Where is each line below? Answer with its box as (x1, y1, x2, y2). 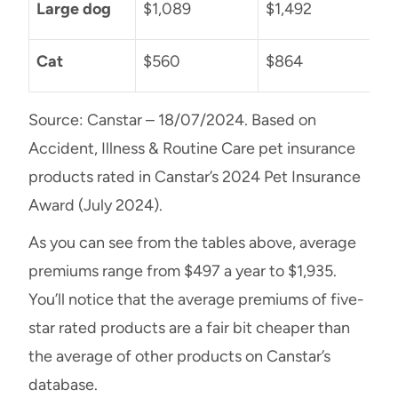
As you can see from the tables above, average (28, 232, 356, 252)
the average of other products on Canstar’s (28, 346, 330, 366)
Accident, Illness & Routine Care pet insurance (28, 138, 355, 158)
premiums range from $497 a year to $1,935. (28, 260, 337, 281)
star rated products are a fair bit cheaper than (28, 317, 350, 338)
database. (28, 374, 98, 394)
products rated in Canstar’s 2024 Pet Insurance (28, 166, 361, 187)
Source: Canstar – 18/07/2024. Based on (28, 109, 316, 130)
